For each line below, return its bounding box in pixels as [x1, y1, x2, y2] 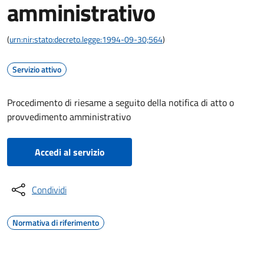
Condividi [32, 183, 67, 197]
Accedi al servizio [34, 145, 105, 159]
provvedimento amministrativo [7, 110, 131, 124]
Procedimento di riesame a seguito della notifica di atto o [7, 95, 234, 110]
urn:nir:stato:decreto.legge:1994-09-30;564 [9, 33, 163, 45]
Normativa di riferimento [12, 216, 99, 229]
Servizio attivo [12, 63, 61, 75]
